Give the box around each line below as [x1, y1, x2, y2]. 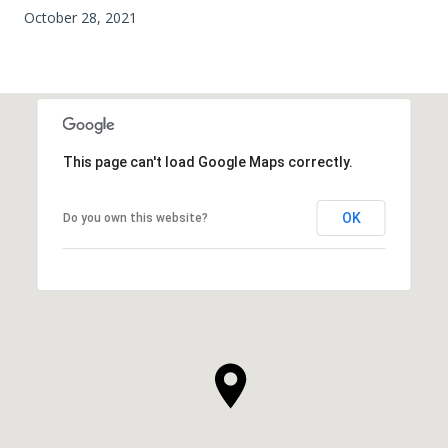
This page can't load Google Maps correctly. [62, 153, 353, 170]
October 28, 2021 [24, 7, 137, 27]
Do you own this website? [62, 210, 208, 225]
